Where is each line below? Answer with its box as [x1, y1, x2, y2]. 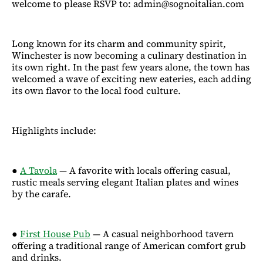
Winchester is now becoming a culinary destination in [12, 48, 247, 62]
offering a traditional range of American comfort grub [12, 238, 246, 252]
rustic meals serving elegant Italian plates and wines [12, 175, 238, 188]
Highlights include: [12, 123, 96, 137]
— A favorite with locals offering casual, [57, 163, 231, 177]
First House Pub [20, 227, 90, 240]
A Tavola [20, 163, 57, 177]
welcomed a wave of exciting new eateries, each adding [12, 72, 251, 85]
